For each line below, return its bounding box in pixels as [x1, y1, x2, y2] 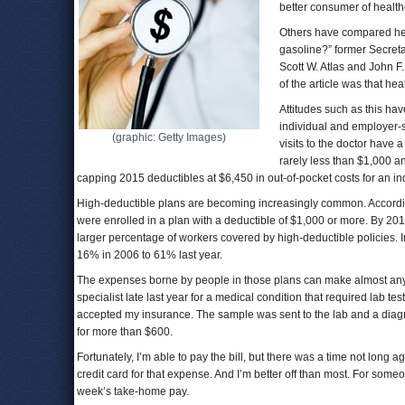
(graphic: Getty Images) [112, 131, 226, 144]
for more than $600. [77, 325, 173, 338]
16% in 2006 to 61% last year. [77, 249, 222, 261]
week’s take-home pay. [77, 385, 189, 398]
